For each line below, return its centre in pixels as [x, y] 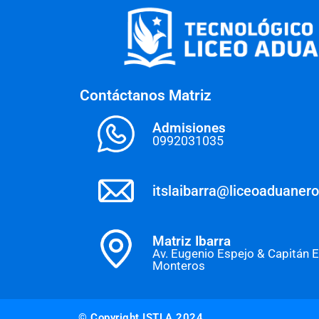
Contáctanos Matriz [146, 96]
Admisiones [189, 127]
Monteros [179, 265]
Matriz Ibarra [192, 241]
